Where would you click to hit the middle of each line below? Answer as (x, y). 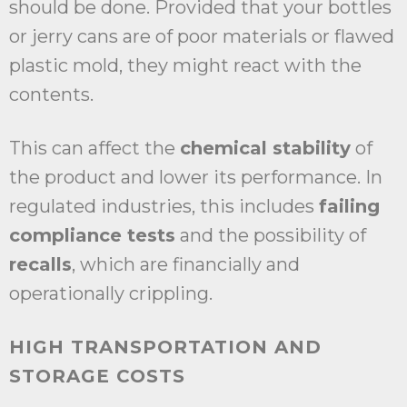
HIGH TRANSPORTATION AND (165, 347)
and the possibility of (271, 236)
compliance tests (92, 236)
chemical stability (265, 149)
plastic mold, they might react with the (185, 66)
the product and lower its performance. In (196, 178)
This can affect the (94, 149)
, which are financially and (186, 265)
